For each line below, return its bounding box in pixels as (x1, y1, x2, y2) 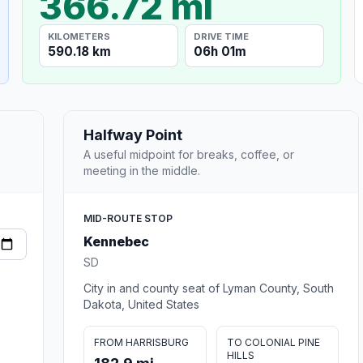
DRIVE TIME (194, 30, 250, 42)
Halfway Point (83, 126, 182, 143)
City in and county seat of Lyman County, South (83, 280, 334, 295)
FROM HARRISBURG (94, 335, 189, 348)
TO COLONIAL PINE (226, 335, 320, 348)
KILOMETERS (48, 30, 111, 42)
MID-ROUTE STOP (83, 211, 173, 224)
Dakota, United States (83, 297, 199, 311)
